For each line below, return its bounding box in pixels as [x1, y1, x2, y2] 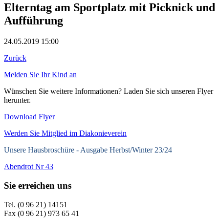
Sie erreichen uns [4, 180, 71, 191]
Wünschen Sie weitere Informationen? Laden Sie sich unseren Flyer [4, 87, 213, 96]
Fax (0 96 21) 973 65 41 [4, 209, 79, 218]
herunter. [4, 96, 31, 105]
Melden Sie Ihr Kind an [4, 70, 77, 79]
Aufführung [4, 14, 63, 27]
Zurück [4, 54, 26, 63]
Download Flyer [4, 112, 55, 121]
